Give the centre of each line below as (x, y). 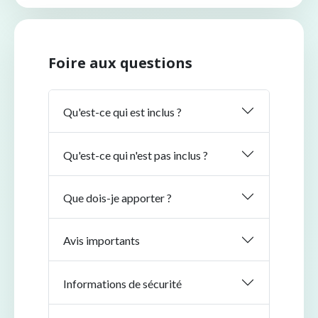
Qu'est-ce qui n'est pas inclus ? (136, 155)
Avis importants (102, 241)
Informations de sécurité (122, 283)
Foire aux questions (120, 63)
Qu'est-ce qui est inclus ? (122, 112)
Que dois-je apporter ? (117, 197)
